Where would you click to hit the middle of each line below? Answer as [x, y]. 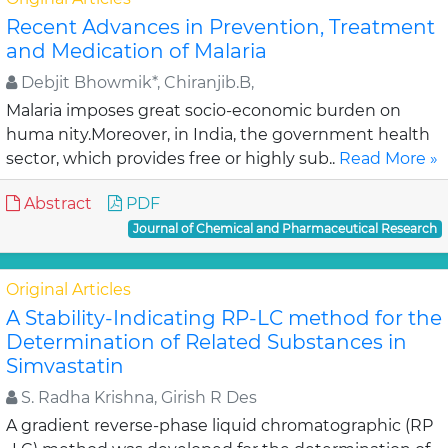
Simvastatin [65, 366]
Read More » [388, 158]
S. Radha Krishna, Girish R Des [137, 397]
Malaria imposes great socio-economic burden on [203, 110]
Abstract [56, 203]
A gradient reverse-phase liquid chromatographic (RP [219, 425]
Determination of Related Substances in [206, 342]
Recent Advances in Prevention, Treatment [220, 27]
